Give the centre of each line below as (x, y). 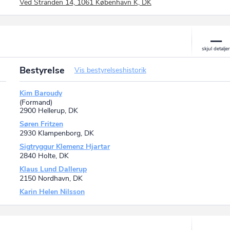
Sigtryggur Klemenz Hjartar (64, 147)
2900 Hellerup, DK (49, 111)
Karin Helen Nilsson (52, 192)
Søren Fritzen (41, 124)
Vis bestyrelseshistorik (110, 70)
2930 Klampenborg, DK (56, 133)
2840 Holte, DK (44, 156)
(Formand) (36, 103)
